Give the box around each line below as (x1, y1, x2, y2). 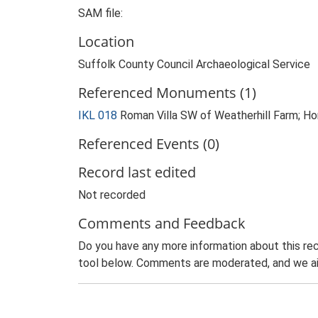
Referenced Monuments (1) (78, 83, 256, 102)
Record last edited (78, 163, 196, 182)
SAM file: (78, 6, 123, 20)
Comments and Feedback (78, 214, 246, 233)
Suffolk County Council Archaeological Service (78, 57, 310, 71)
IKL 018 (78, 109, 117, 122)
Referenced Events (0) (78, 134, 219, 153)
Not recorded (78, 188, 146, 202)
